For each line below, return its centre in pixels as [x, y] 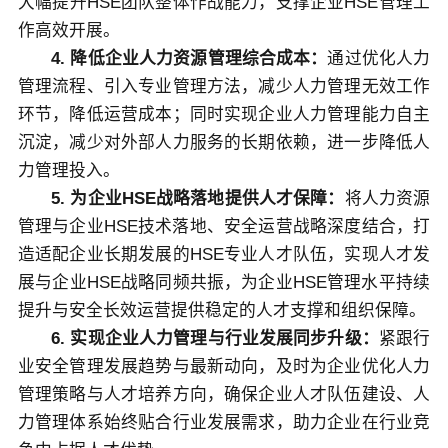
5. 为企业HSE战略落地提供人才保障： [198, 198]
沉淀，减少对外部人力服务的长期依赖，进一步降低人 [224, 142]
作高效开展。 [68, 30]
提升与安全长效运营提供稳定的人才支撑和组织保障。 [221, 310]
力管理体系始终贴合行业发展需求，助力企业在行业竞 [224, 422]
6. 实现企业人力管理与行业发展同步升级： [215, 338]
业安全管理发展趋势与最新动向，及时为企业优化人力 [224, 366]
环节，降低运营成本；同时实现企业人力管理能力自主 [224, 114]
